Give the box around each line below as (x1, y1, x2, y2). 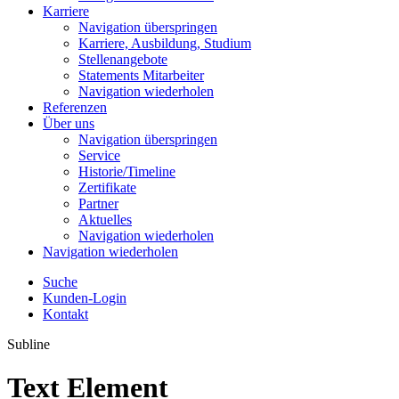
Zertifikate (78, 180, 136, 195)
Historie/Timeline (78, 164, 175, 179)
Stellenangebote (78, 52, 167, 67)
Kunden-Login (43, 290, 126, 305)
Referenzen (43, 100, 107, 115)
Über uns (43, 116, 94, 131)
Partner (78, 196, 118, 211)
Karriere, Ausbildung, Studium (78, 36, 251, 51)
